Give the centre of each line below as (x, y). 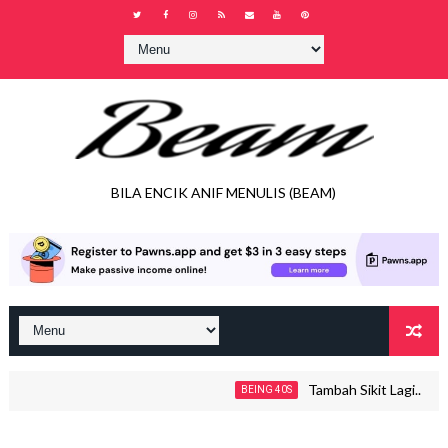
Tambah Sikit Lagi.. (349, 390)
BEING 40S (251, 390)
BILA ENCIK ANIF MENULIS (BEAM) (224, 192)
